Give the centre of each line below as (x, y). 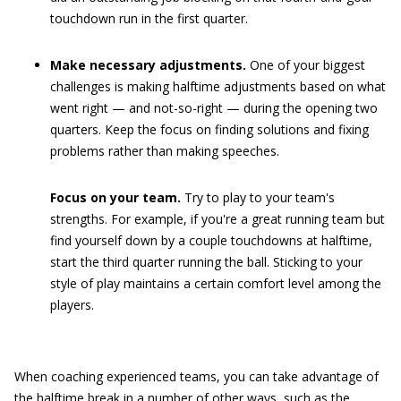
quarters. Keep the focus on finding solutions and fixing (209, 129)
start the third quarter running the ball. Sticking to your (206, 262)
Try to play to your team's (258, 197)
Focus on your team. (115, 197)
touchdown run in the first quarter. (149, 18)
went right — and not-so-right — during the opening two (214, 108)
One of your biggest (306, 65)
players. (72, 305)
